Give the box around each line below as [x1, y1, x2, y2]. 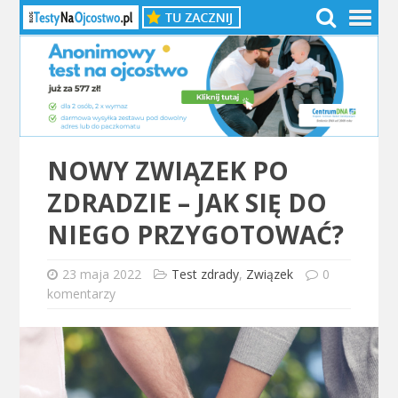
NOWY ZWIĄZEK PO [46, 154, 289, 188]
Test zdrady [171, 266, 239, 283]
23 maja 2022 [61, 266, 141, 283]
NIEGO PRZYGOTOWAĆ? [46, 218, 344, 252]
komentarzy [46, 285, 115, 303]
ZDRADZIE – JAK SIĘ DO [46, 186, 327, 220]
